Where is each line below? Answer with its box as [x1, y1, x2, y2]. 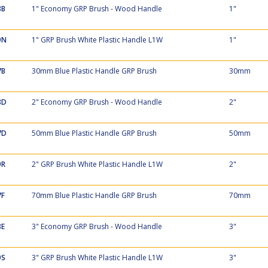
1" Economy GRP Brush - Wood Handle [31, 4, 162, 14]
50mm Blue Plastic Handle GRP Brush [31, 128, 157, 138]
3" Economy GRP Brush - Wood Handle [31, 221, 162, 232]
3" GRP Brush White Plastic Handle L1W [31, 252, 163, 263]
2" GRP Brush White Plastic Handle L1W [31, 159, 163, 169]
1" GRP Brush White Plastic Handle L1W [31, 35, 163, 45]
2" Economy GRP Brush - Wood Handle [31, 97, 162, 107]
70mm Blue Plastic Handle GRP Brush [31, 190, 157, 200]
